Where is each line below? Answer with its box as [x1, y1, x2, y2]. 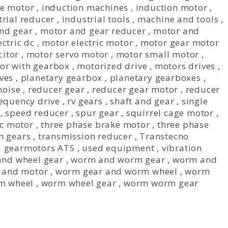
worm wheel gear [41, 177, 117, 189]
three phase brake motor [41, 119, 150, 130]
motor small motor [116, 48, 199, 60]
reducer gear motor [92, 83, 179, 95]
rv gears [67, 95, 103, 107]
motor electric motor [42, 37, 133, 48]
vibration [161, 142, 202, 154]
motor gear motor [140, 37, 219, 48]
